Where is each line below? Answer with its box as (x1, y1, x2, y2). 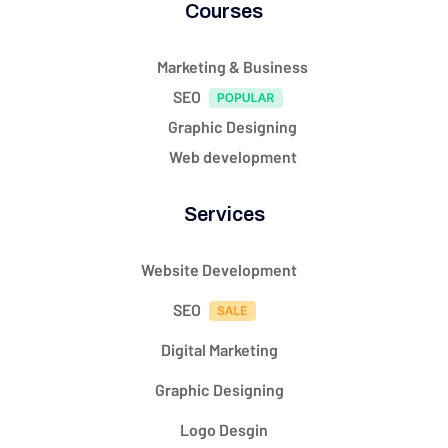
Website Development (141, 260, 297, 280)
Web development (168, 147, 297, 167)
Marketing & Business (157, 57, 309, 77)
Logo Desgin (180, 420, 268, 440)
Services (183, 203, 265, 226)
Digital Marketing (160, 340, 278, 360)
